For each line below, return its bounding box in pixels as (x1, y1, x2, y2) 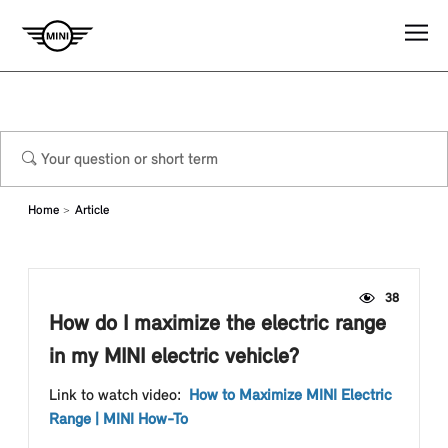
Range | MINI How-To (49, 412, 188, 428)
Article (75, 204, 109, 217)
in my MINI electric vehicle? (49, 346, 299, 369)
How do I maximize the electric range (49, 313, 386, 336)
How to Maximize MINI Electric (189, 388, 392, 404)
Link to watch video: (49, 388, 189, 404)
